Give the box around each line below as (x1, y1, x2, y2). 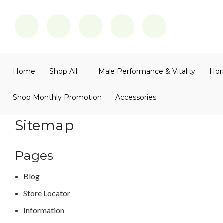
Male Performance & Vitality (98, 66, 195, 76)
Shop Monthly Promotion (13, 92, 102, 102)
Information (23, 205, 64, 215)
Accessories (115, 92, 156, 102)
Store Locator (23, 188, 70, 198)
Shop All (49, 66, 77, 76)
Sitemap (15, 116, 74, 134)
